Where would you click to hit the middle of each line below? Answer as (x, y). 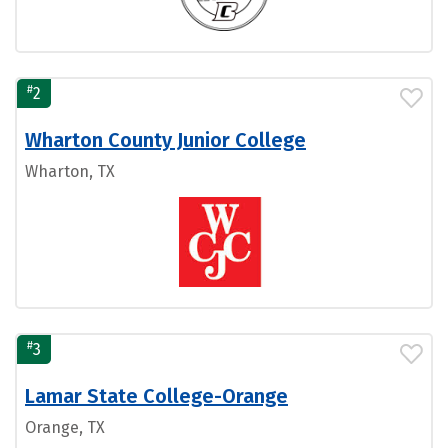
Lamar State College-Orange (156, 396)
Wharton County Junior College (165, 140)
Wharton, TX (70, 171)
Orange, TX (65, 427)
